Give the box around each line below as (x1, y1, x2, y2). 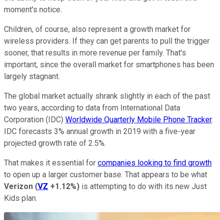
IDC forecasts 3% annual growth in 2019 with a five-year (4, 126, 195, 136)
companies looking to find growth (98, 158, 212, 167)
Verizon (4, 181, 35, 191)
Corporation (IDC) (4, 114, 65, 124)
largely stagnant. (4, 71, 60, 81)
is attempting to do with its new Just (80, 181, 207, 191)
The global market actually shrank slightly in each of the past (4, 91, 210, 101)
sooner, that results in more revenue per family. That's (4, 48, 186, 57)
